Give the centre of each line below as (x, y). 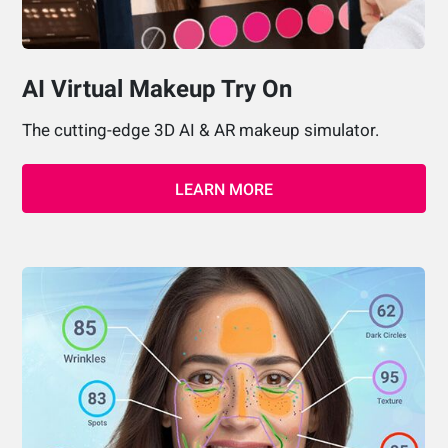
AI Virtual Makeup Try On (157, 88)
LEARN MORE (224, 189)
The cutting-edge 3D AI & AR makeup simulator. (203, 129)
